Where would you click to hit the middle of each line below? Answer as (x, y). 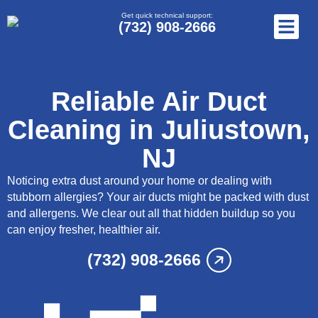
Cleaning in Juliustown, (159, 130)
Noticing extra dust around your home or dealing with (139, 181)
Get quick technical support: (167, 15)
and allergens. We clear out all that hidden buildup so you (151, 213)
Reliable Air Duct (159, 102)
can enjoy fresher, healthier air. (84, 230)
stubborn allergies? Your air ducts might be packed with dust (158, 197)
